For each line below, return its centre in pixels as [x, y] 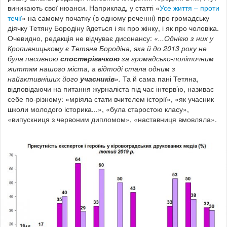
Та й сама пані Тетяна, [160, 78]
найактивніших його [44, 78]
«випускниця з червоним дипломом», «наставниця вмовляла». [112, 119]
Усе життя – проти [190, 7]
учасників [97, 78]
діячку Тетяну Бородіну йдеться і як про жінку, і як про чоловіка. [113, 28]
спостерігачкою [90, 58]
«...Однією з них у [184, 38]
